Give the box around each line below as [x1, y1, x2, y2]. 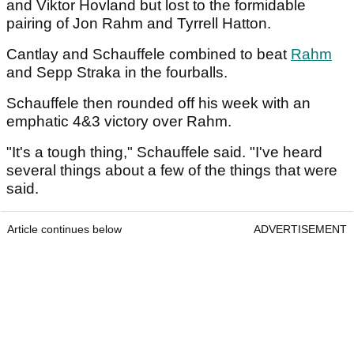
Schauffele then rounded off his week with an [6, 95, 311, 112]
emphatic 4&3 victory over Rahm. [6, 113, 235, 130]
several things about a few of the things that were [6, 162, 337, 179]
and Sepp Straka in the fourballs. [6, 64, 232, 81]
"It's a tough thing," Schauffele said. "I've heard [6, 144, 322, 161]
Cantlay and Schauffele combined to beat [6, 46, 291, 63]
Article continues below [7, 223, 122, 236]
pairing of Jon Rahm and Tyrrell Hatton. [6, 15, 275, 32]
